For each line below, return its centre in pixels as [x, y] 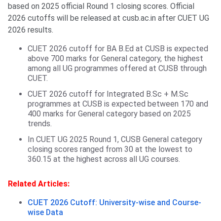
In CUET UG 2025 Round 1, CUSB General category [115, 140]
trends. [40, 124]
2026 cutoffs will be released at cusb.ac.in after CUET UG [109, 18]
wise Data [45, 213]
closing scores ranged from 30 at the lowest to [110, 149]
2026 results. [31, 30]
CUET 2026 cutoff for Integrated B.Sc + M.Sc [108, 94]
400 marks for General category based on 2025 [109, 114]
